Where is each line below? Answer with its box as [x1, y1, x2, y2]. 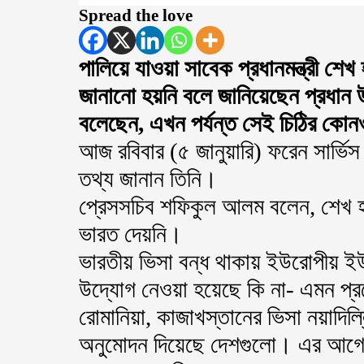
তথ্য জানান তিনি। [79, 166, 218, 192]
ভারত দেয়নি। [79, 221, 183, 247]
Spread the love [79, 6, 193, 25]
